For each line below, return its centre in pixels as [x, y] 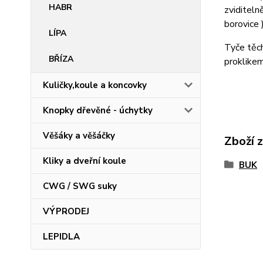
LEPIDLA [61, 237]
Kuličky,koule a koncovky [95, 85]
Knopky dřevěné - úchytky [98, 110]
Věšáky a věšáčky [79, 136]
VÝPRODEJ [66, 211]
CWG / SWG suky [80, 186]
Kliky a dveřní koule [85, 161]
